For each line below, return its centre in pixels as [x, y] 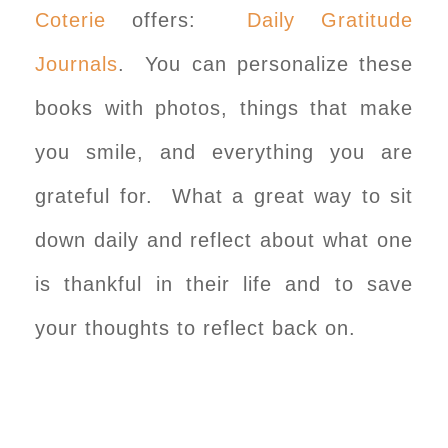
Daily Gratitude [330, 19]
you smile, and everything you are [224, 151]
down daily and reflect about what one [224, 239]
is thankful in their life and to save [224, 283]
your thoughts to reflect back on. [202, 327]
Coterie [70, 19]
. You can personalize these [265, 63]
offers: [177, 19]
